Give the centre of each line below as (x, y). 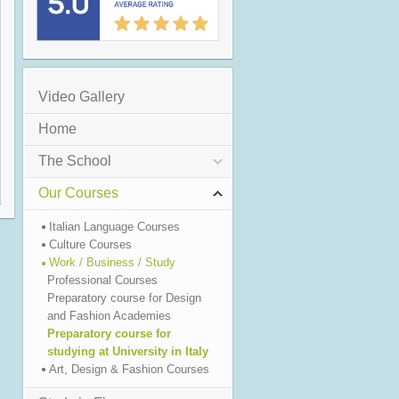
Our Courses (78, 193)
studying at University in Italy (128, 352)
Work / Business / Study (112, 263)
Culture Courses (90, 245)
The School (75, 161)
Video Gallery (81, 97)
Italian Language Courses (114, 227)
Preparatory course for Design (124, 298)
